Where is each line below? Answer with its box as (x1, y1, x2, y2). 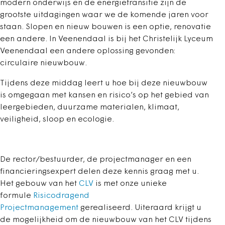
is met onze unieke (93, 180, 167, 188)
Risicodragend (33, 192, 89, 200)
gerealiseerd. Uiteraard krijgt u (78, 204, 201, 212)
